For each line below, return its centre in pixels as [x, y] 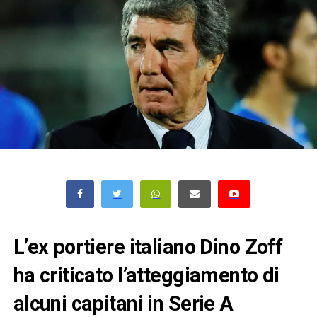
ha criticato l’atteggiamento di [146, 275]
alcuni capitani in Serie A [123, 303]
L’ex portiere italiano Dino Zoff [148, 247]
